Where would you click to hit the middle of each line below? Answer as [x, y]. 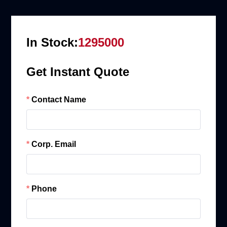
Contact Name [59, 99]
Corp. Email [54, 144]
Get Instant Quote [78, 71]
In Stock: [52, 42]
